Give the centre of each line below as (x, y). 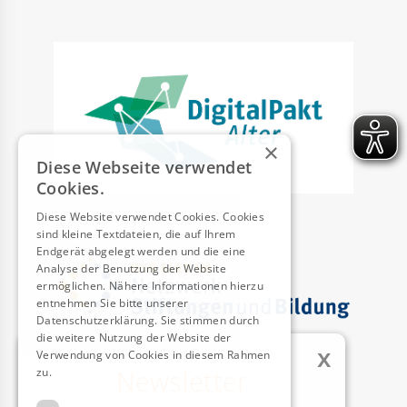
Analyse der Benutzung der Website (131, 268)
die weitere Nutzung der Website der (134, 338)
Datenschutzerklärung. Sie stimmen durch (148, 320)
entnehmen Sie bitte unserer (113, 303)
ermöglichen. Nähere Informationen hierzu (150, 286)
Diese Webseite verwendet (144, 167)
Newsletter (182, 382)
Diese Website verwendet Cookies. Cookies (151, 217)
